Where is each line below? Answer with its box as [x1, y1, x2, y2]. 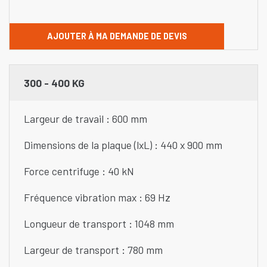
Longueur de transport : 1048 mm [24, 217, 176, 231]
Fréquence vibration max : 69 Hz [24, 191, 170, 204]
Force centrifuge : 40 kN [24, 164, 134, 178]
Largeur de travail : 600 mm [24, 112, 150, 126]
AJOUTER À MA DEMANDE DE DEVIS [46, 30, 187, 41]
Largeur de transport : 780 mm [24, 243, 165, 257]
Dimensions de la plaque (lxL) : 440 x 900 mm [24, 138, 222, 152]
